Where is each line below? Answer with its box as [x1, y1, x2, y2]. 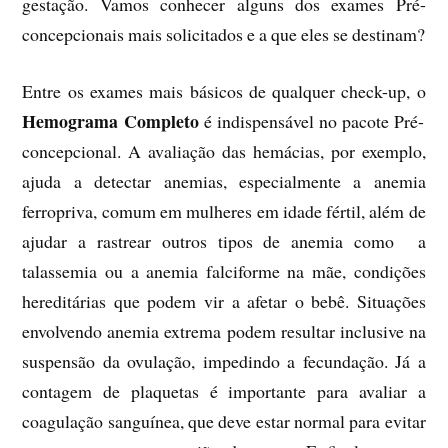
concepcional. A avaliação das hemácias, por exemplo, [22, 138, 426, 163]
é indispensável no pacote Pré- [203, 108, 425, 133]
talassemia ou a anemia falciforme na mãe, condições [22, 258, 426, 283]
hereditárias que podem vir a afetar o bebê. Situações [22, 288, 426, 313]
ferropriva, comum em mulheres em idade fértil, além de [22, 198, 426, 223]
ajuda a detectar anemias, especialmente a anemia [22, 168, 426, 193]
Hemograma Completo [22, 107, 204, 134]
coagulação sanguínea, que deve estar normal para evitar [22, 408, 426, 433]
